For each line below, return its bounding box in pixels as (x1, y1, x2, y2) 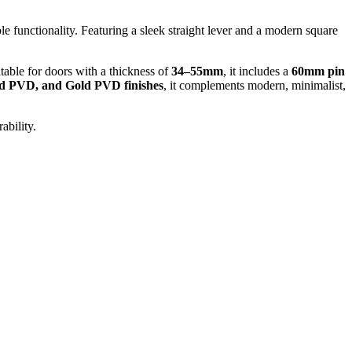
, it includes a (223, 64, 291, 78)
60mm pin (291, 64, 345, 78)
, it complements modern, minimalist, (163, 78, 346, 92)
